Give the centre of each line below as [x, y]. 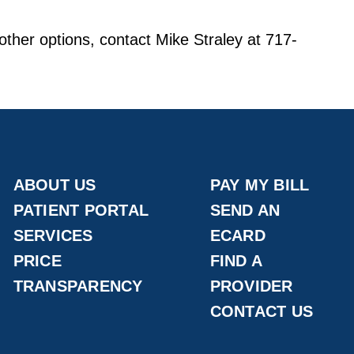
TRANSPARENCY [78, 286]
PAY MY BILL [260, 185]
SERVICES [53, 236]
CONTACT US [262, 312]
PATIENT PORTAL [81, 211]
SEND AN [245, 211]
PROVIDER [251, 286]
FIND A [236, 261]
